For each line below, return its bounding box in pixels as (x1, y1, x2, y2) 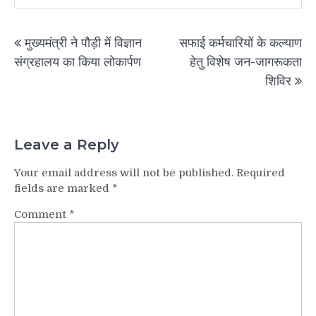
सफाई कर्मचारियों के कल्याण (179, 35, 302, 50)
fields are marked (14, 182, 112, 195)
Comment (14, 208, 69, 221)
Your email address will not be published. (14, 166, 233, 180)
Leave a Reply (14, 136, 119, 154)
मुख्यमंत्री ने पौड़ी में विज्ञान (25, 35, 142, 50)
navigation (13, 43, 111, 64)
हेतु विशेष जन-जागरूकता (190, 54, 302, 69)
